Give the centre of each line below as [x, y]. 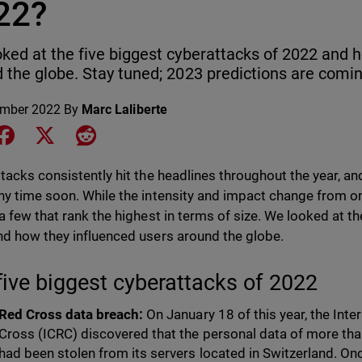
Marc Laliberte [124, 109]
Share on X [89, 134]
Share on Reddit [141, 134]
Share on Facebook [72, 134]
